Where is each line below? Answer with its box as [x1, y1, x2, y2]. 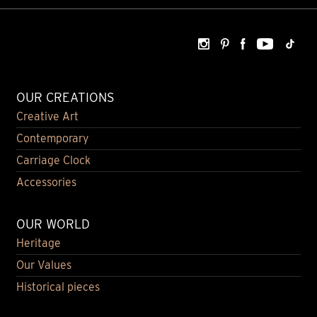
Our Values [16, 258, 71, 272]
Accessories [16, 175, 76, 189]
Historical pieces [16, 279, 100, 294]
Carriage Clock [16, 153, 91, 167]
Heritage [16, 236, 61, 250]
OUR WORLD [16, 216, 90, 231]
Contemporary [16, 131, 88, 145]
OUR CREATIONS [16, 89, 115, 105]
